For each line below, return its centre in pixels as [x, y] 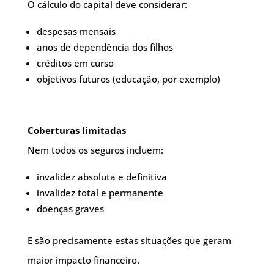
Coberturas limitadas [76, 130]
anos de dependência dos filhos [105, 47]
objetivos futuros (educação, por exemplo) [128, 79]
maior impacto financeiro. [83, 260]
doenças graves [70, 209]
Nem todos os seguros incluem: [95, 150]
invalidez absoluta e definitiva [102, 177]
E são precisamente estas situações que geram [129, 240]
